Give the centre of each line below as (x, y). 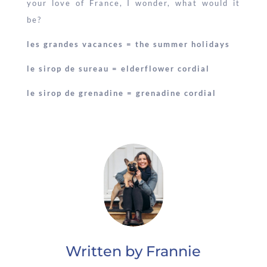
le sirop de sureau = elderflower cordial (118, 69)
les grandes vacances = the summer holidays (128, 44)
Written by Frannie (133, 251)
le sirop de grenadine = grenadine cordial (121, 93)
